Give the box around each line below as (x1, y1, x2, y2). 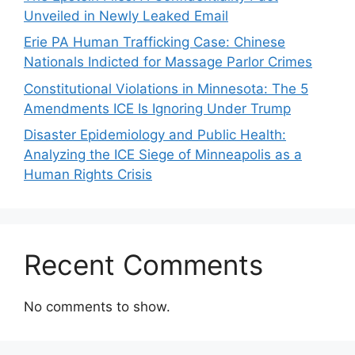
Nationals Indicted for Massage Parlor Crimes (24, 54, 312, 71)
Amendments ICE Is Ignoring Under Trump (24, 100, 291, 116)
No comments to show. (24, 299, 170, 315)
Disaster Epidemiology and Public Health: (24, 127, 286, 143)
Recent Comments (24, 248, 263, 282)
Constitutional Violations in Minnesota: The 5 (24, 80, 308, 97)
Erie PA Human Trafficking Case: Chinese (24, 34, 285, 51)
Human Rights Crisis (24, 166, 152, 183)
